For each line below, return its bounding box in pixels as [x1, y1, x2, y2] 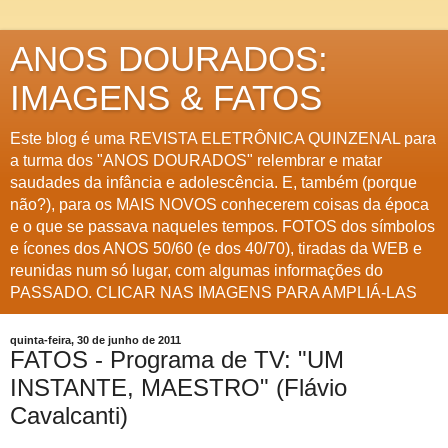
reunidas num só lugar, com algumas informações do [10, 262, 383, 279]
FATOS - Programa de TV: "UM [10, 346, 344, 373]
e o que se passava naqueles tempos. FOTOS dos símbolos [10, 218, 435, 235]
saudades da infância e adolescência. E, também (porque [10, 174, 417, 191]
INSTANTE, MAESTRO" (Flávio [10, 374, 347, 401]
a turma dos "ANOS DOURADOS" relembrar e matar [10, 152, 382, 169]
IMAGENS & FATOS [10, 79, 322, 117]
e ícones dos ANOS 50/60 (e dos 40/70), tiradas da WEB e [10, 240, 422, 257]
